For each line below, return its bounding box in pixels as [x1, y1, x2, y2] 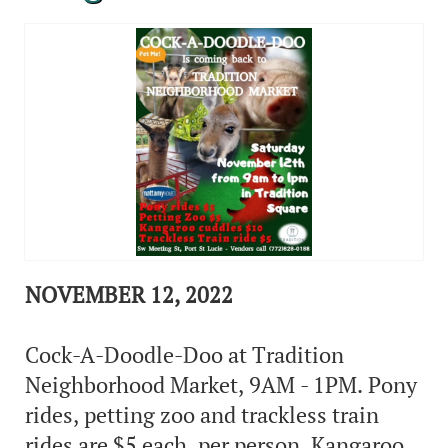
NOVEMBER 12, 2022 [25, 280, 233, 309]
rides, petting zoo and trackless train [25, 400, 379, 429]
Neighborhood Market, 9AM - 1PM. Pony [25, 370, 417, 399]
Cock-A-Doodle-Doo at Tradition [25, 340, 344, 369]
